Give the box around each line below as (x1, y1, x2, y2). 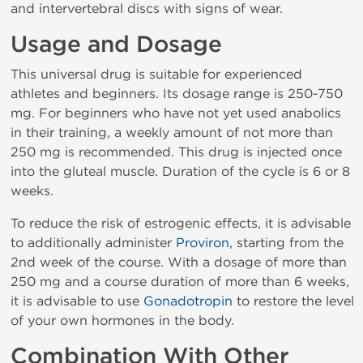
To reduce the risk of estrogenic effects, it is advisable (11, 216, 351, 231)
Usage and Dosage (11, 31, 222, 58)
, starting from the (229, 235, 344, 250)
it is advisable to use (11, 293, 143, 309)
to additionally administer (11, 235, 176, 250)
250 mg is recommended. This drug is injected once (11, 144, 342, 160)
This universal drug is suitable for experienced (11, 66, 302, 82)
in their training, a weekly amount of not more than (11, 125, 333, 140)
